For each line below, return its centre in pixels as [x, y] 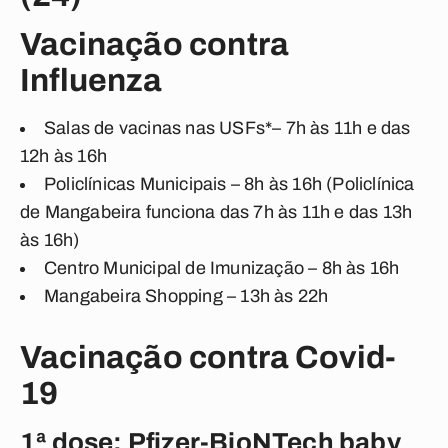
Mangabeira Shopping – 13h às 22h [186, 296]
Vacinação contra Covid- [208, 357]
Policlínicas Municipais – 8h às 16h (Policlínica [229, 184]
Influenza [91, 80]
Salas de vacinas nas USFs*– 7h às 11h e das [227, 128]
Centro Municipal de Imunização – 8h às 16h [222, 268]
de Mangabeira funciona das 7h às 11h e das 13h [216, 212]
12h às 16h [63, 156]
